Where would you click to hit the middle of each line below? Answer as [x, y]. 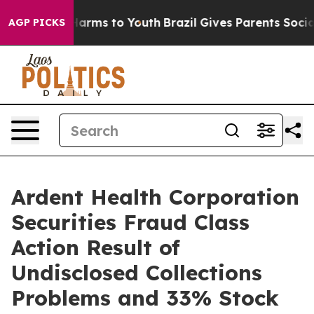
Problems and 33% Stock [145, 298]
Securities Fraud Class [130, 222]
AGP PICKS [37, 22]
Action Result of [96, 247]
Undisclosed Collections [137, 273]
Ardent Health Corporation [155, 197]
